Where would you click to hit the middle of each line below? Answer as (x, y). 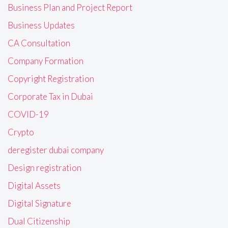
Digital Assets (34, 185)
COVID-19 (28, 114)
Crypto (21, 132)
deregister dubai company (56, 150)
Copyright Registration (51, 78)
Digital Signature (39, 203)
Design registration (45, 167)
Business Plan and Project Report (70, 7)
